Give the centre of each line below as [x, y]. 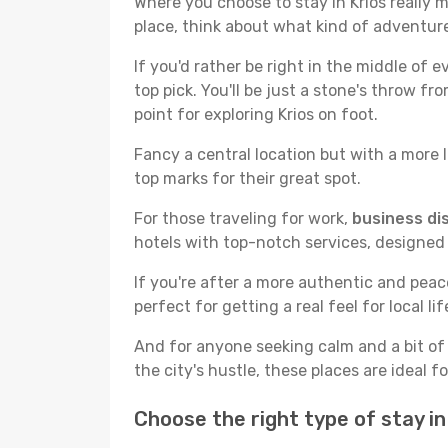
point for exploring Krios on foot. [256, 114]
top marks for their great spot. [247, 178]
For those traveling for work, [243, 218]
